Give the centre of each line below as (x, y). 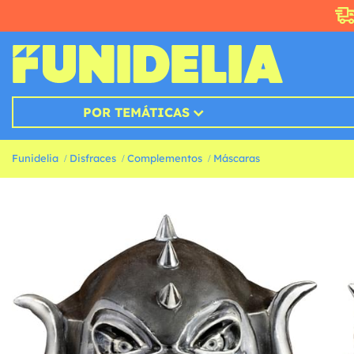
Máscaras (237, 158)
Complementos (165, 158)
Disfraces (93, 158)
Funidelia (35, 158)
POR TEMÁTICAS (136, 113)
